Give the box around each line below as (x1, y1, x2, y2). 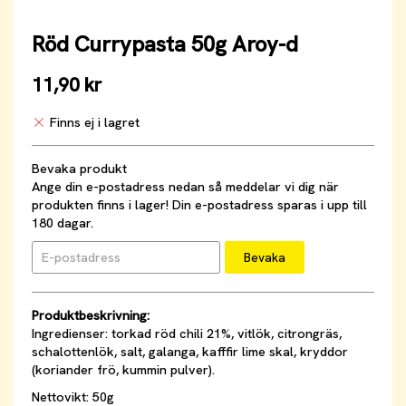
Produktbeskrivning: (32, 307, 150, 324)
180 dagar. (32, 215, 93, 232)
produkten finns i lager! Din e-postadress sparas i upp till (32, 197, 367, 214)
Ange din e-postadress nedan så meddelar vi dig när (32, 179, 339, 196)
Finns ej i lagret (50, 114, 140, 131)
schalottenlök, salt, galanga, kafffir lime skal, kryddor (32, 343, 348, 361)
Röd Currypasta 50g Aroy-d (32, 30, 298, 58)
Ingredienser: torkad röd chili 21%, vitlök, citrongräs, (32, 325, 342, 343)
